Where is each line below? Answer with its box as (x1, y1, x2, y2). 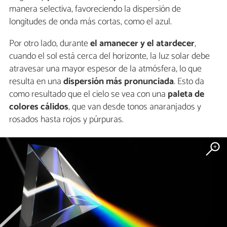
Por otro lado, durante (9, 36, 88, 52)
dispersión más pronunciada (61, 74, 174, 90)
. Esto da (174, 74, 204, 90)
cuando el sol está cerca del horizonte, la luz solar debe (9, 49, 210, 64)
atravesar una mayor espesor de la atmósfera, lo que (9, 61, 202, 77)
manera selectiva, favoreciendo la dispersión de (9, 2, 181, 17)
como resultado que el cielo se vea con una (9, 87, 168, 102)
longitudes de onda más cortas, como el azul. (9, 14, 172, 30)
